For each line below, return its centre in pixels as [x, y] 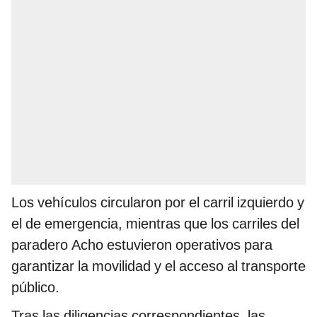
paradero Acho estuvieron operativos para [142, 244]
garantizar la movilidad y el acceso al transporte [158, 266]
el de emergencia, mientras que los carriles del [155, 223]
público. [35, 287]
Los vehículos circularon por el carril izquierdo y [158, 202]
